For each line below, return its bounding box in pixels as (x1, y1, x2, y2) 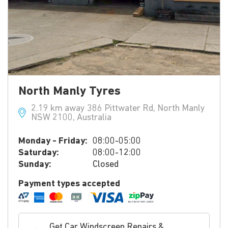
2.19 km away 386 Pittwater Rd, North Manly (31, 104, 205, 113)
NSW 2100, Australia (31, 113, 111, 123)
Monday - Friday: (18, 136, 88, 146)
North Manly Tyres (18, 85, 121, 98)
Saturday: (18, 148, 59, 158)
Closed (93, 160, 119, 169)
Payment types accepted (18, 179, 120, 189)
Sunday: (18, 160, 51, 169)
